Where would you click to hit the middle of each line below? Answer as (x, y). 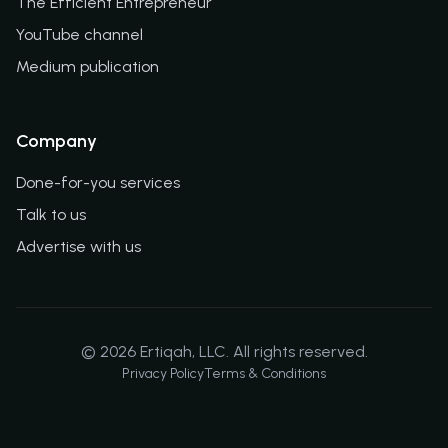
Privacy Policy (163, 373)
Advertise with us (78, 246)
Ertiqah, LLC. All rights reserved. (251, 351)
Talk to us (51, 214)
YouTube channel (79, 34)
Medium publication (87, 66)
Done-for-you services (98, 182)
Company (56, 141)
